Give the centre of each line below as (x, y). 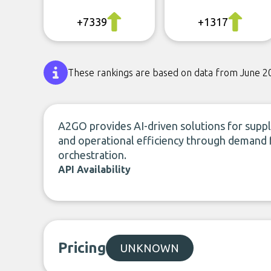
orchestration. (92, 155)
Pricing (82, 248)
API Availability (94, 169)
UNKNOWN (150, 248)
